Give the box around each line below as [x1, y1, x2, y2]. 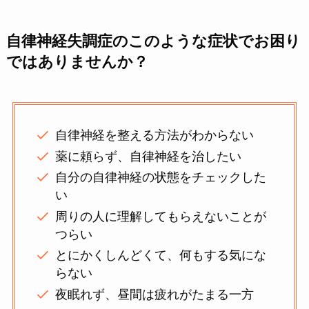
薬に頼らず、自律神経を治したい [55, 149, 242, 163]
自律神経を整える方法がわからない [55, 128, 255, 143]
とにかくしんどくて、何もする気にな [55, 248, 267, 263]
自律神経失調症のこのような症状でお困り [6, 32, 301, 50]
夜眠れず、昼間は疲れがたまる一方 [55, 287, 255, 301]
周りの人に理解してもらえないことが [55, 209, 267, 223]
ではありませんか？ [6, 53, 148, 70]
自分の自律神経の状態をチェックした [55, 170, 267, 185]
